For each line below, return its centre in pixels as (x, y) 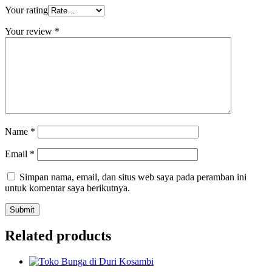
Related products (58, 236)
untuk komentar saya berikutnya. (67, 188)
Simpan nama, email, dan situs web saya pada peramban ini (133, 177)
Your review (30, 31)
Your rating (26, 10)
